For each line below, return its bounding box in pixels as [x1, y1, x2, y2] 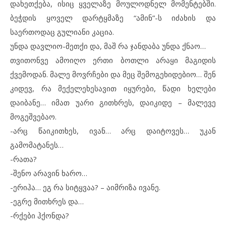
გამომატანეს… [10, 140, 64, 150]
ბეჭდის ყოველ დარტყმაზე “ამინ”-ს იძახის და [10, 13, 216, 23]
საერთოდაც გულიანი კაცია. [10, 27, 114, 37]
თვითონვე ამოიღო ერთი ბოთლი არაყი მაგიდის [10, 55, 216, 65]
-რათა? [10, 154, 37, 164]
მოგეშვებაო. [10, 111, 56, 122]
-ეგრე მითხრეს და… [10, 196, 84, 206]
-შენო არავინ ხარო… [10, 168, 87, 178]
